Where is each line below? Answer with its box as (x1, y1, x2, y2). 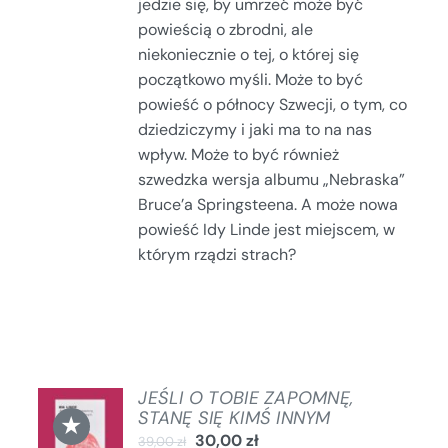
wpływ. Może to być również (138, 143, 340, 165)
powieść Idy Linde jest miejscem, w (138, 218, 396, 240)
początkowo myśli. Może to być (138, 68, 364, 90)
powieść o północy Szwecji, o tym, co (138, 93, 408, 115)
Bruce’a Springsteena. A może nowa (138, 193, 399, 215)
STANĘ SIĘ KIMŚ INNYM (138, 405, 331, 430)
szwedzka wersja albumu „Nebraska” (138, 168, 406, 190)
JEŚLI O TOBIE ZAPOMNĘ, (138, 385, 354, 410)
